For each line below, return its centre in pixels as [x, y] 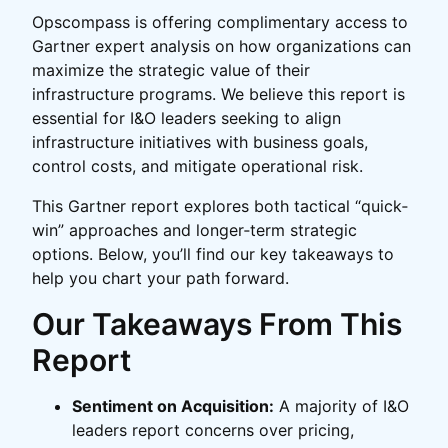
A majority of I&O [341, 406]
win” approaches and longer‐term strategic [194, 230]
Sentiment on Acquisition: [173, 406]
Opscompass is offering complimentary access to [220, 22]
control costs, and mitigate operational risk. [197, 166]
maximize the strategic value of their [171, 70]
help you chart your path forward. [160, 278]
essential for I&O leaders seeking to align [186, 118]
